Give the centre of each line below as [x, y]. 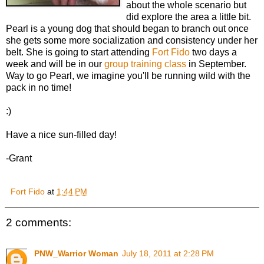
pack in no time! [39, 88]
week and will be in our [55, 64]
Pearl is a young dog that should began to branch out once [127, 29]
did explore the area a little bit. [189, 17]
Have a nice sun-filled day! [61, 135]
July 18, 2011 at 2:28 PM [168, 253]
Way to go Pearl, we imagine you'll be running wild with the [128, 76]
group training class [145, 64]
